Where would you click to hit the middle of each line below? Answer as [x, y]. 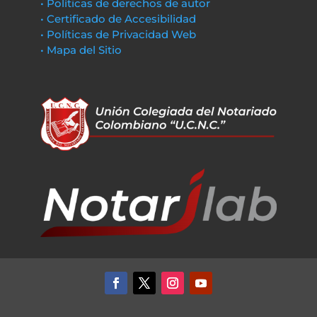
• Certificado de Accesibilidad [118, 19]
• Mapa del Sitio [82, 50]
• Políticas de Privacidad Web [118, 34]
